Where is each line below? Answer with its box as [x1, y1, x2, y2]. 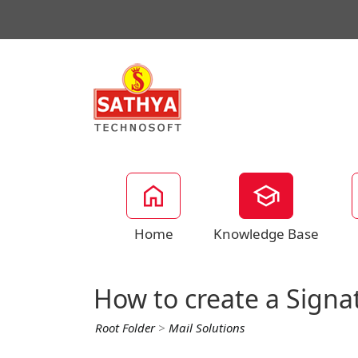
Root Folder [95, 321, 155, 336]
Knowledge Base [213, 226, 319, 242]
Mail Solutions [169, 321, 245, 336]
